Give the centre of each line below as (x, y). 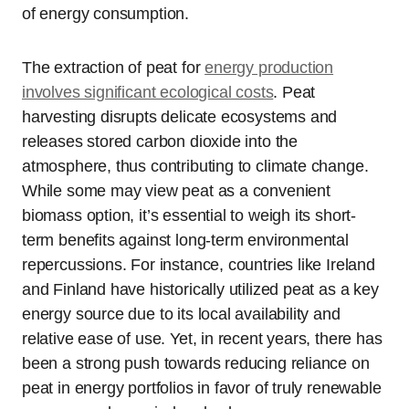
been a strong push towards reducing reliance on (196, 363)
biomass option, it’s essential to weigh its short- (189, 215)
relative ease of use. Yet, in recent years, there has (202, 339)
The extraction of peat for (114, 68)
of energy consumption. (106, 14)
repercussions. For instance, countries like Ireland (199, 265)
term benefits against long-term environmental (185, 240)
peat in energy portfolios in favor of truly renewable (202, 388)
